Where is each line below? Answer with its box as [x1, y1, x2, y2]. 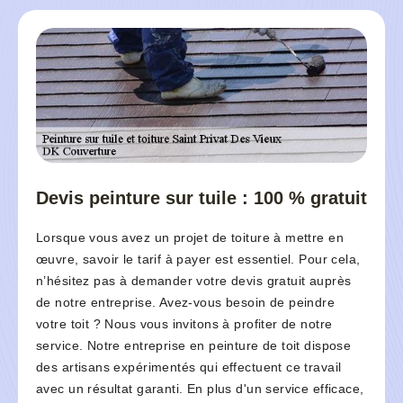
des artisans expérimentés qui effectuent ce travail [36, 360, 342, 375]
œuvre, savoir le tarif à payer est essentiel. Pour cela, [36, 252, 361, 267]
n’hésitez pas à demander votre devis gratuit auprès [36, 273, 352, 289]
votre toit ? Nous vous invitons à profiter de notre [36, 317, 333, 332]
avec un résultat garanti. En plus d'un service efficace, [36, 381, 364, 397]
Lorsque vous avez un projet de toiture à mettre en [36, 230, 345, 246]
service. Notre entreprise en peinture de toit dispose [36, 338, 352, 354]
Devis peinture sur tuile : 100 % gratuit [36, 188, 367, 209]
